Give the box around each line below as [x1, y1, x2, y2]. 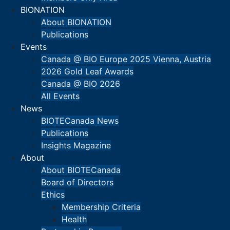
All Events [41, 91, 80, 102]
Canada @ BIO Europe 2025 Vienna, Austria [41, 54, 211, 65]
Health [62, 214, 87, 225]
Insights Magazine [41, 140, 111, 151]
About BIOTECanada [41, 165, 121, 176]
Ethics [41, 189, 65, 200]
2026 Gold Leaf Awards [41, 66, 133, 77]
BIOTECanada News [41, 116, 119, 126]
